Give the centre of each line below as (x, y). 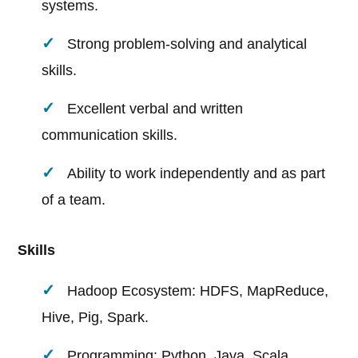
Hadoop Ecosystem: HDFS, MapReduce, (198, 291)
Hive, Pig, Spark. (95, 318)
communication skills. (110, 135)
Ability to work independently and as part (197, 174)
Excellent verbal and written (155, 109)
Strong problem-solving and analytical (187, 44)
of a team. (74, 200)
